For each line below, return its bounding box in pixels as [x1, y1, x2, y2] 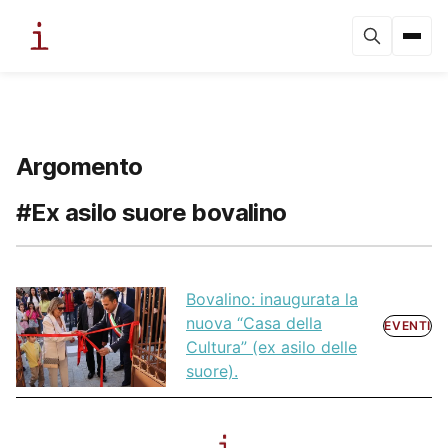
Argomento [16, 152, 143, 181]
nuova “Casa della [186, 313, 322, 334]
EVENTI [384, 318, 431, 334]
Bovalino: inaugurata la [186, 289, 358, 310]
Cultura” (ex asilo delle [186, 337, 357, 358]
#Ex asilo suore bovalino [16, 198, 287, 227]
